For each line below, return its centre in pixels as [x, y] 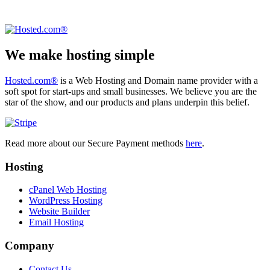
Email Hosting [56, 222]
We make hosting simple [80, 55]
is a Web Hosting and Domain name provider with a [158, 80]
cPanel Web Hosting [68, 190]
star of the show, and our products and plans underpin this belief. [127, 102]
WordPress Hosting [66, 201]
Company [30, 245]
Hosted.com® [31, 80]
